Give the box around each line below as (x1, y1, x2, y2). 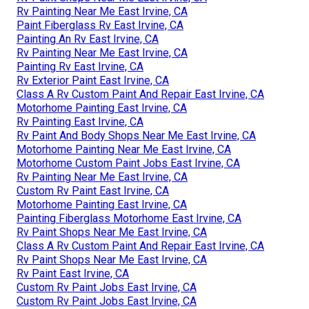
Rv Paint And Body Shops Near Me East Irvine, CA (17, 128, 256, 142)
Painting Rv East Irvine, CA (17, 59, 143, 73)
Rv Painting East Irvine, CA (17, 114, 143, 128)
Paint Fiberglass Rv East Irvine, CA (17, 18, 183, 32)
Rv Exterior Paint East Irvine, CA (17, 73, 169, 87)
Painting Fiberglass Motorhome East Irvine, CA (17, 211, 241, 225)
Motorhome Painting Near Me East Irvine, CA (17, 142, 231, 156)
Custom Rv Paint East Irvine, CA (17, 183, 169, 197)
